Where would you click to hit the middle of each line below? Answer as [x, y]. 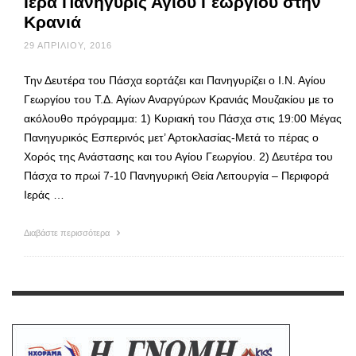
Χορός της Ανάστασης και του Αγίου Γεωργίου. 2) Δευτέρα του [178, 156]
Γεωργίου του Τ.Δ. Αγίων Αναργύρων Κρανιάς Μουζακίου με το [179, 99]
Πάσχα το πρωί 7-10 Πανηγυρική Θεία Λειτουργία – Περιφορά [176, 175]
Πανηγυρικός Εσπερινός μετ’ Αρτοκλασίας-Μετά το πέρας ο [171, 137]
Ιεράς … [44, 194]
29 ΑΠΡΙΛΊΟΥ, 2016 [68, 45]
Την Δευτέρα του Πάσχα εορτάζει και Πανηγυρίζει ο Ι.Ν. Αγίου [175, 80]
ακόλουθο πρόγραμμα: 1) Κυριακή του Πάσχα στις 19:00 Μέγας [183, 118]
